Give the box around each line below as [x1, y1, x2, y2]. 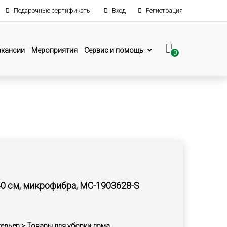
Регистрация [146, 7, 183, 14]
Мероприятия [31, 46, 78, 54]
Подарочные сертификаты [14, 7, 92, 14]
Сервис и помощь [84, 46, 143, 54]
